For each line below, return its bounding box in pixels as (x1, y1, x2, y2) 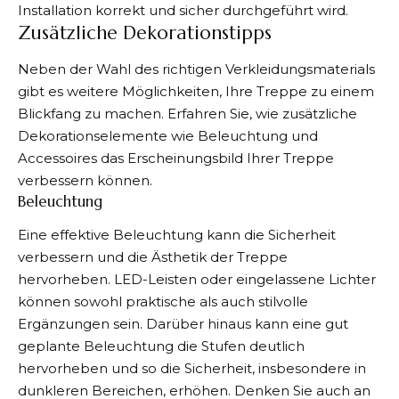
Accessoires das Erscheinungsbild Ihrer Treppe (18, 149, 334, 167)
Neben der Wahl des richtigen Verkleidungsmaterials (18, 60, 375, 77)
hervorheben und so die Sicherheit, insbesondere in (18, 360, 366, 378)
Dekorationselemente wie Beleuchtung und (18, 126, 318, 144)
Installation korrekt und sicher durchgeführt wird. (18, 2, 348, 20)
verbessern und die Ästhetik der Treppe (18, 248, 288, 266)
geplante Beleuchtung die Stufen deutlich (18, 338, 305, 355)
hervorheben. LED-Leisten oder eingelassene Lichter (18, 271, 376, 289)
